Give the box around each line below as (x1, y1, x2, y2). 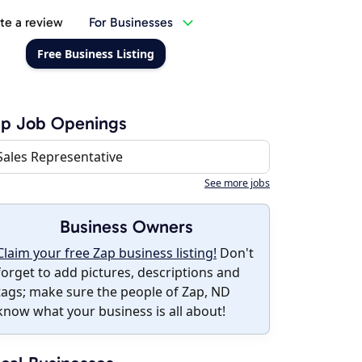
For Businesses (88, 15, 173, 30)
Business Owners (59, 216, 193, 238)
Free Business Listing (36, 46, 154, 61)
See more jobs (204, 176, 270, 190)
